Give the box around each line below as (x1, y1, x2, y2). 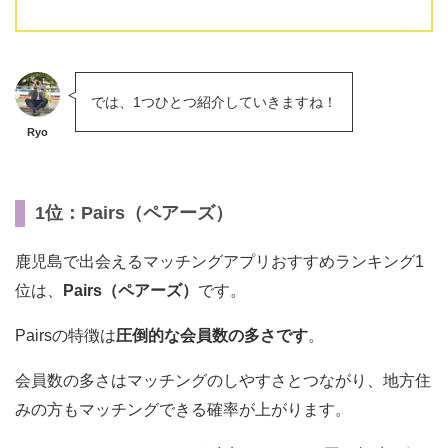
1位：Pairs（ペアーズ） (35, 202, 233, 223)
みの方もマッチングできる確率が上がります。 (15, 400, 351, 418)
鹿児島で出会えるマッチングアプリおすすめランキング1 (15, 252, 424, 270)
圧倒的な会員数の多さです (116, 326, 308, 344)
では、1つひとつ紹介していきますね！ (91, 93, 337, 110)
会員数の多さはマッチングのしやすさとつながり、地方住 (15, 371, 431, 389)
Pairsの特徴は (15, 326, 116, 344)
